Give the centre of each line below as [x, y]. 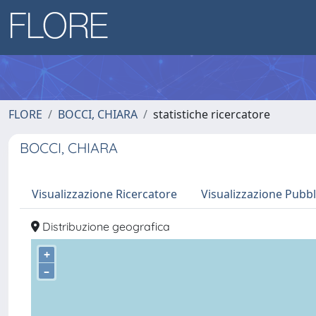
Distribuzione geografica [105, 226]
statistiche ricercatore [212, 114]
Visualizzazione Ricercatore [104, 194]
